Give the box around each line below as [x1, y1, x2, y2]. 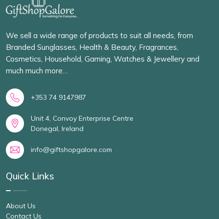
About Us [6, 201, 36, 210]
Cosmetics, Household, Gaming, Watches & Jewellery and [6, 54, 199, 64]
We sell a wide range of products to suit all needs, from [6, 30, 193, 40]
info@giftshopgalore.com [31, 145, 112, 154]
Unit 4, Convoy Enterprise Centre [31, 113, 133, 123]
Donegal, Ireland [31, 124, 84, 133]
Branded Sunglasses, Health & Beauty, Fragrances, [6, 42, 178, 52]
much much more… [6, 66, 68, 75]
